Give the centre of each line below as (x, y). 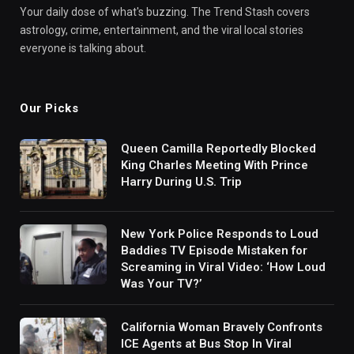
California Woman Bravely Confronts (222, 328)
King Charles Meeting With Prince (215, 166)
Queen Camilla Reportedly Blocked (218, 149)
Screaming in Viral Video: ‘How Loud (223, 267)
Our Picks (49, 109)
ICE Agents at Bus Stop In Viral (206, 344)
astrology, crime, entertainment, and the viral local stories (162, 30)
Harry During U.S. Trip (181, 182)
